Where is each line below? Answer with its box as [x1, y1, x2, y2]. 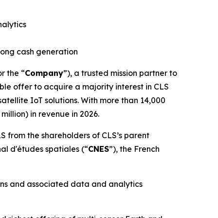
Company [25, 68, 63, 78]
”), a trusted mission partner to [63, 68, 177, 78]
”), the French [109, 144, 160, 154]
